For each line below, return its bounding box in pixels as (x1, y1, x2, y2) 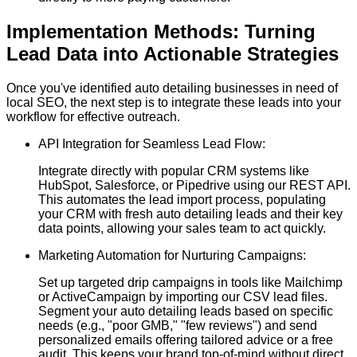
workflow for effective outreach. (6, 109, 180, 124)
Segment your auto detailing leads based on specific (38, 304, 333, 318)
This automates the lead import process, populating (38, 192, 326, 206)
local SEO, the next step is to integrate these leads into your (6, 95, 341, 109)
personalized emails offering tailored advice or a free (38, 332, 333, 347)
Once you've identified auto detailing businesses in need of (6, 80, 338, 95)
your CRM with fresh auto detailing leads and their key (38, 206, 343, 221)
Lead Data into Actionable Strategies (6, 42, 339, 65)
